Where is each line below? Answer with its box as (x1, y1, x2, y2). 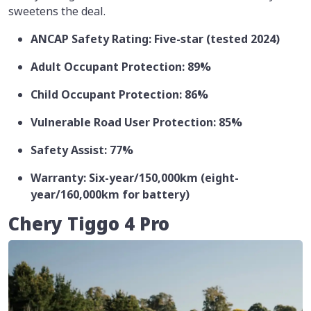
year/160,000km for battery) (31, 187, 190, 203)
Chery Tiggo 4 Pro (8, 212, 169, 237)
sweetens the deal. (8, 3, 106, 19)
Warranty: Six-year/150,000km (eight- (31, 170, 239, 186)
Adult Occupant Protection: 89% (31, 59, 211, 75)
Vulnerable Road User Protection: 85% (31, 115, 242, 131)
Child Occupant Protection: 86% (31, 87, 208, 103)
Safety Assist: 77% (31, 142, 133, 158)
